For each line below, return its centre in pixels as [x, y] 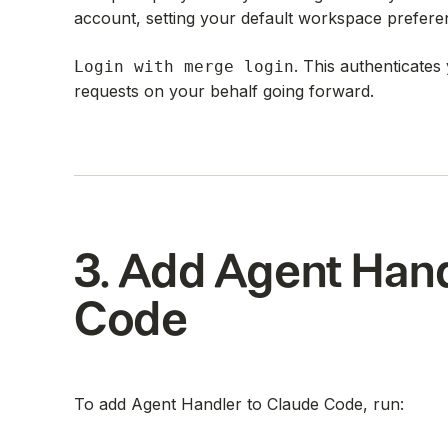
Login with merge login [184, 67]
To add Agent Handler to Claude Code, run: [239, 404]
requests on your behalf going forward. [224, 91]
